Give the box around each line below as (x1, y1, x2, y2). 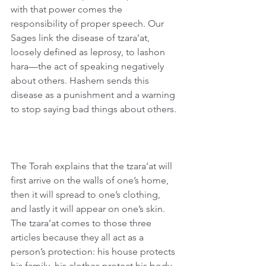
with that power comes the (11, 4, 125, 15)
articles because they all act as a (11, 232, 146, 243)
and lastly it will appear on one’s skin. (11, 203, 167, 214)
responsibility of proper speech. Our (11, 18, 166, 29)
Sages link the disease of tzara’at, (11, 32, 152, 43)
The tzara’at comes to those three (11, 217, 154, 229)
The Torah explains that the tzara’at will (11, 160, 175, 172)
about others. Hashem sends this (11, 75, 151, 86)
